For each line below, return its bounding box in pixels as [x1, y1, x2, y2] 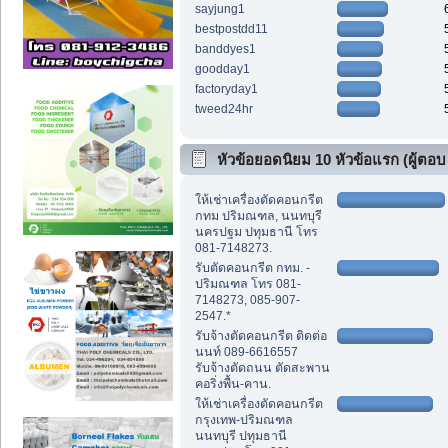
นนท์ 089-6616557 [194, 344, 298, 359]
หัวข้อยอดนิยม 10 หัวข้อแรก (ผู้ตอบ [217, 150, 446, 168]
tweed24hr [194, 102, 253, 117]
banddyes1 [194, 42, 256, 57]
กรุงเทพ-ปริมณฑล [194, 412, 293, 427]
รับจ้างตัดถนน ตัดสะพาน [194, 360, 330, 375]
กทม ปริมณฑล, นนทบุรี [194, 208, 322, 223]
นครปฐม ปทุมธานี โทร [194, 224, 318, 239]
